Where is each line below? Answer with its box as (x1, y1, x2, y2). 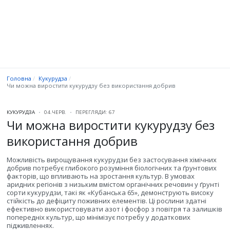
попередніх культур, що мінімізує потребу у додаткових (7, 213, 190, 222)
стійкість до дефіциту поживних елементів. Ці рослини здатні (7, 196, 206, 206)
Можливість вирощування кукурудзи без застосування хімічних (7, 155, 217, 165)
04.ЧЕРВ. (44, 109, 66, 116)
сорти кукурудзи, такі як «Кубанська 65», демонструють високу (7, 188, 214, 198)
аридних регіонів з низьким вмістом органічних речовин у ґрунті (7, 180, 219, 189)
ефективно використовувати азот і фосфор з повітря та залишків (7, 204, 222, 214)
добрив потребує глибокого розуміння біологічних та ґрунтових (7, 163, 217, 173)
